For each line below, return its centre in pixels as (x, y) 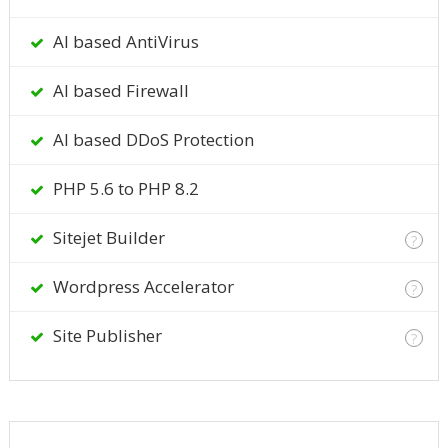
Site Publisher (105, 336)
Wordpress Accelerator (141, 287)
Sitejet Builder (106, 238)
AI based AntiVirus (123, 42)
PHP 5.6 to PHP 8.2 (123, 189)
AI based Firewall (118, 91)
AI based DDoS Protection (151, 140)
